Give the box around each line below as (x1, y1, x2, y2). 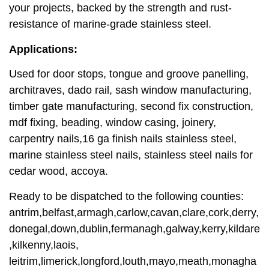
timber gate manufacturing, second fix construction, (9, 100, 253, 113)
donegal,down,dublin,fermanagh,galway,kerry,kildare (9, 222, 260, 235)
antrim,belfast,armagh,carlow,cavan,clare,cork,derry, (9, 206, 259, 219)
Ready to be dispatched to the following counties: (9, 190, 244, 202)
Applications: (9, 43, 77, 55)
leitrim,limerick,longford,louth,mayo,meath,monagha (9, 255, 256, 267)
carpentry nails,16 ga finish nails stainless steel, (9, 133, 237, 145)
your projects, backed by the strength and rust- (9, 2, 232, 14)
